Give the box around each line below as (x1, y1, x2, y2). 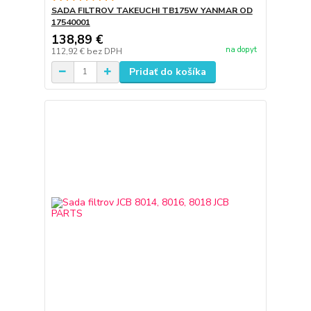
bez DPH (86, 45, 122, 57)
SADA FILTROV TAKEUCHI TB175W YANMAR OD (51, 4, 253, 16)
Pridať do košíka (128, 65, 206, 78)
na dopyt (225, 44, 257, 55)
